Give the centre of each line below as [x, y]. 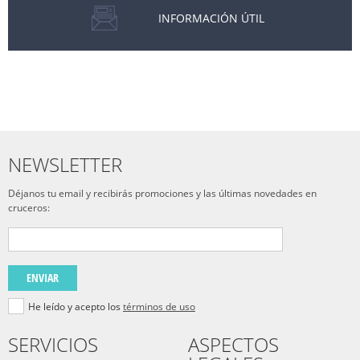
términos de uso [159, 307]
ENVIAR [42, 278]
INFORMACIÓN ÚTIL [211, 18]
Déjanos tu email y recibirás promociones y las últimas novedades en [162, 193]
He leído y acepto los [76, 307]
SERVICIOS [53, 344]
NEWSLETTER [65, 164]
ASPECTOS [233, 344]
